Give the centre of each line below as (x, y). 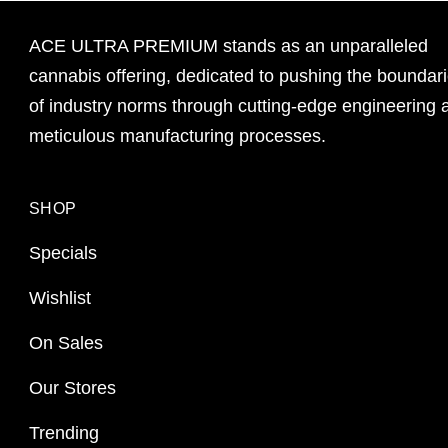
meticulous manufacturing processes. (180, 136)
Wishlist (60, 297)
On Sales (66, 342)
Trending (64, 432)
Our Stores (72, 387)
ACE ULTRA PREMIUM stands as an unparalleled (228, 46)
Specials (63, 252)
